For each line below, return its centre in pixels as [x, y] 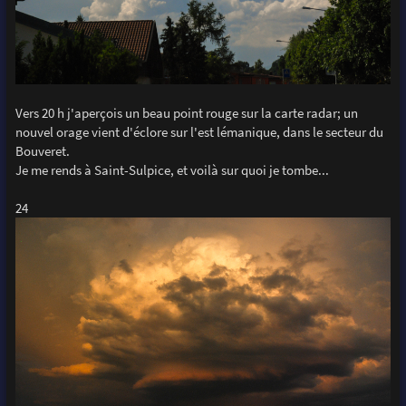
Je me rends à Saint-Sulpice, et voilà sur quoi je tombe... [172, 170]
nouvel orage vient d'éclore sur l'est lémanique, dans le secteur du [199, 132]
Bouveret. [42, 151]
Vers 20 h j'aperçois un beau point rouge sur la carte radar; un [186, 113]
